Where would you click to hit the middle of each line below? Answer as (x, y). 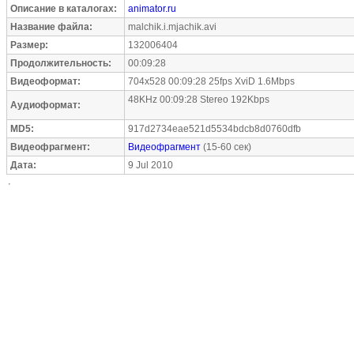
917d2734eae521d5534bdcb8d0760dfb (215, 129)
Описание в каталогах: (64, 9)
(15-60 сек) (226, 147)
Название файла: (51, 27)
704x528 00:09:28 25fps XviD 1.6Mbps (211, 81)
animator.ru (152, 9)
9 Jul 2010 (151, 165)
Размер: (29, 45)
